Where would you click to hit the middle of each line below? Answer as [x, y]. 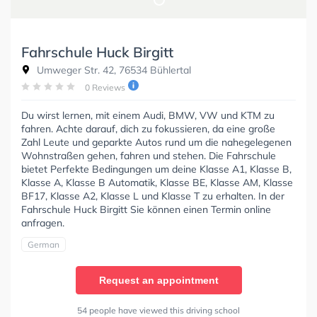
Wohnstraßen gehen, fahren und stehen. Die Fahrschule [149, 155]
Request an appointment [158, 280]
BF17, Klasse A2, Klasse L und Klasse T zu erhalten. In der [153, 196]
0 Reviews [105, 87]
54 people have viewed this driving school [158, 310]
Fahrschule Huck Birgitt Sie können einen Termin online [146, 209]
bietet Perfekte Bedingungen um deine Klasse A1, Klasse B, [156, 169]
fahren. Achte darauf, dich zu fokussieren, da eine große [148, 128]
